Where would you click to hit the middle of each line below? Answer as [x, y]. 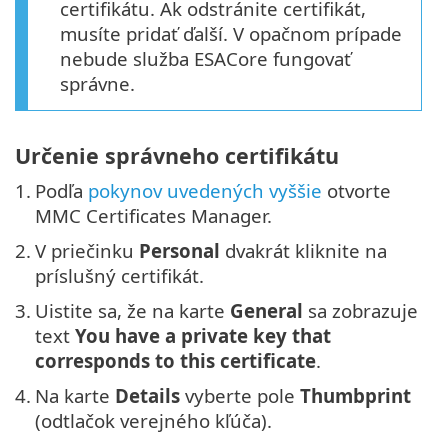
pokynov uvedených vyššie [205, 191]
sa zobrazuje [360, 311]
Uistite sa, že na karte [132, 311]
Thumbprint [355, 396]
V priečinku [87, 251]
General [266, 311]
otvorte [356, 191]
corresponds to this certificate [175, 361]
